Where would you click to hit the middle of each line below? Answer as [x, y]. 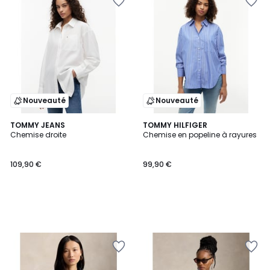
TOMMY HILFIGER [175, 125]
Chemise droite [38, 135]
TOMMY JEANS [38, 125]
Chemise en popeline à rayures [200, 135]
